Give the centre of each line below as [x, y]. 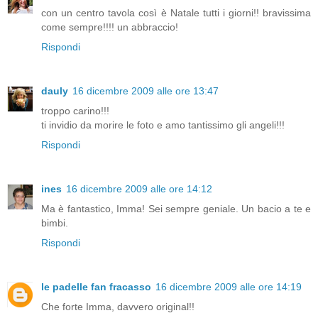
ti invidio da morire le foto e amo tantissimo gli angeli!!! [163, 125]
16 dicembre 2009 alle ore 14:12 [139, 188]
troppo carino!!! [75, 110]
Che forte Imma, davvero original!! [118, 306]
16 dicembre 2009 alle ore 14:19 [229, 286]
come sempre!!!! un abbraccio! [110, 27]
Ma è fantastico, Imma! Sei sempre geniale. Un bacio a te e [176, 208]
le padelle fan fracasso [96, 286]
